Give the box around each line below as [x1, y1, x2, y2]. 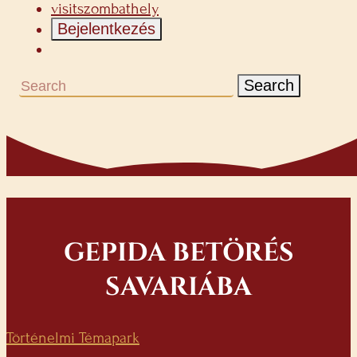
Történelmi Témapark [6, 328, 139, 347]
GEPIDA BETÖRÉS [63, 235, 294, 270]
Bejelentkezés [57, 20, 155, 37]
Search [244, 76, 294, 94]
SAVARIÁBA [105, 269, 252, 304]
